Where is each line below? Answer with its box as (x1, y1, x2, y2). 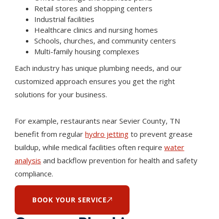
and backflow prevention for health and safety (41, 155, 197, 165)
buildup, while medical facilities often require (15, 142, 164, 152)
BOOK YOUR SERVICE (32, 195, 107, 204)
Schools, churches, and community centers (34, 35, 176, 45)
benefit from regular (15, 129, 85, 139)
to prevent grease (129, 129, 193, 139)
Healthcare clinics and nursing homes (34, 24, 158, 35)
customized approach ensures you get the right (15, 76, 175, 86)
